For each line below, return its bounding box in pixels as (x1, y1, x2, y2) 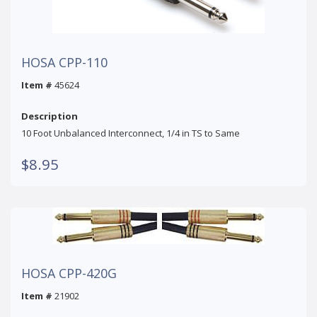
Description (21, 109, 78, 122)
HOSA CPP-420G (21, 264, 117, 282)
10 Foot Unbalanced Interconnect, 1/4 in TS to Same (21, 126, 240, 139)
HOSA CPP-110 (21, 53, 108, 71)
